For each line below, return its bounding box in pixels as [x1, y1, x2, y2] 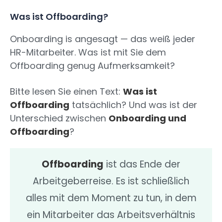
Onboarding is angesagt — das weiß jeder [10, 33, 195, 46]
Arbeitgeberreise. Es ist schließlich [33, 174, 189, 188]
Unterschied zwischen [10, 112, 109, 125]
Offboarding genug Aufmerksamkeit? [10, 59, 175, 72]
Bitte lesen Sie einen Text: [10, 85, 123, 98]
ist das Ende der [104, 158, 180, 171]
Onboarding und [109, 112, 186, 125]
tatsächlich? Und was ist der [69, 99, 197, 111]
